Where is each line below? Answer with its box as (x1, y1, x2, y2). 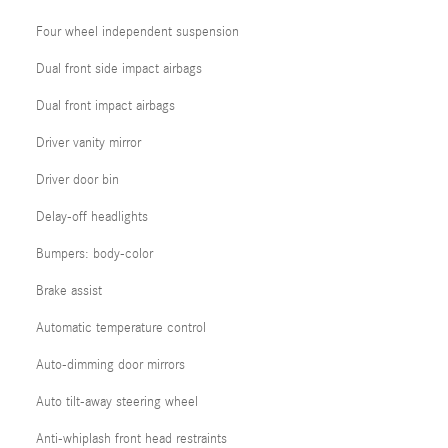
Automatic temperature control (36, 320, 206, 336)
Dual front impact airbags (36, 98, 175, 114)
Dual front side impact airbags (36, 61, 202, 77)
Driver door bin (36, 172, 119, 188)
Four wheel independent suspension (36, 24, 239, 40)
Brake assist (36, 283, 102, 299)
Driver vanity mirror (36, 135, 141, 151)
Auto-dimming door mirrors (36, 357, 185, 373)
